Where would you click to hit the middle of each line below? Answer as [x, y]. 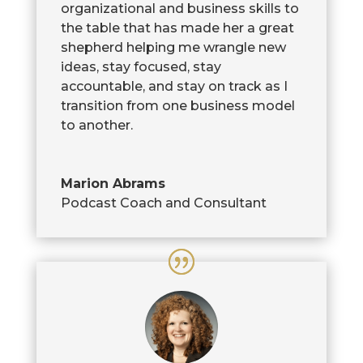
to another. [98, 126]
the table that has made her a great [177, 28]
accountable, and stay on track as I [174, 87]
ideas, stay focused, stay [141, 67]
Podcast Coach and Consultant [163, 203]
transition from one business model [177, 106]
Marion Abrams [113, 184]
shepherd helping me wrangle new [173, 48]
